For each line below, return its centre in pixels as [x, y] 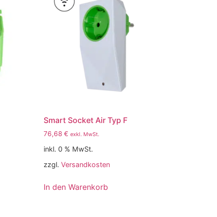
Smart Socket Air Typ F [86, 120]
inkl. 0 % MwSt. [69, 149]
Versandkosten [86, 164]
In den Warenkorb [76, 187]
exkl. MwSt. [85, 134]
